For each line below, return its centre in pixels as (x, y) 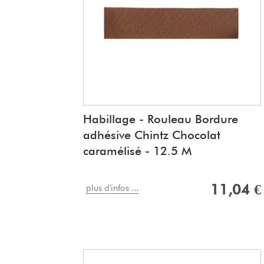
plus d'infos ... (112, 188)
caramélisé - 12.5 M (137, 151)
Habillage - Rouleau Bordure (161, 119)
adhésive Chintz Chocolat (152, 135)
